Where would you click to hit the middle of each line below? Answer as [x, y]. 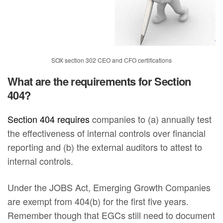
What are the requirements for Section [99, 81]
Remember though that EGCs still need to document [111, 215]
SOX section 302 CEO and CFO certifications [111, 60]
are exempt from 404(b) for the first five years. [100, 201]
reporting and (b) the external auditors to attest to [105, 147]
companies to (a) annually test [151, 119]
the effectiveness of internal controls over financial [107, 133]
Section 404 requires [49, 119]
